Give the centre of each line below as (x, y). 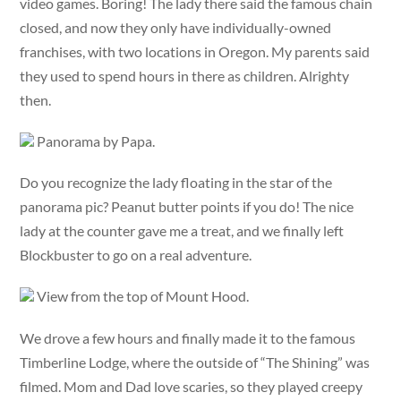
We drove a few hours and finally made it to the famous (188, 337)
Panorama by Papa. (95, 141)
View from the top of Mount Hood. (142, 296)
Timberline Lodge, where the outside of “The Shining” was (195, 362)
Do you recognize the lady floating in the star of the (176, 183)
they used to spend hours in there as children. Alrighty (185, 75)
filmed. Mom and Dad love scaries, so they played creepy (192, 386)
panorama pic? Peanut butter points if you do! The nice (187, 207)
